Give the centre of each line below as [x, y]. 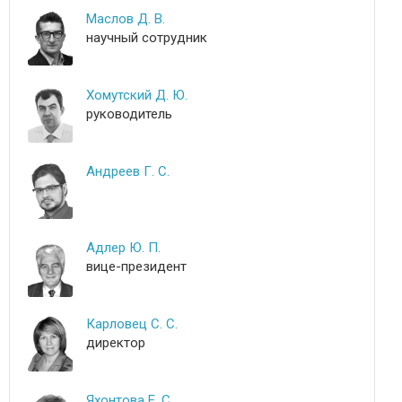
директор [116, 343]
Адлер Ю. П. [123, 248]
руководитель [129, 114]
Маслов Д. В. [126, 19]
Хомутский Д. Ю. [137, 95]
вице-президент [136, 267]
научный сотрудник [147, 38]
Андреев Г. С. [128, 171]
